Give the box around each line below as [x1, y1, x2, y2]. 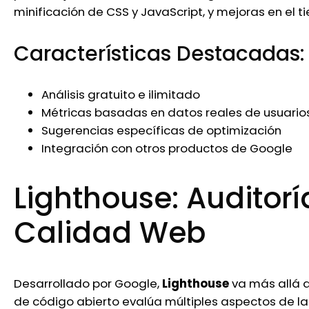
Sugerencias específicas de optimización [41, 122, 281, 139]
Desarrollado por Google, [14, 275, 162, 292]
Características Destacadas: [14, 39, 305, 68]
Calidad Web [14, 212, 206, 254]
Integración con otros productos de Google [41, 140, 292, 157]
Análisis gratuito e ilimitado [41, 86, 200, 103]
